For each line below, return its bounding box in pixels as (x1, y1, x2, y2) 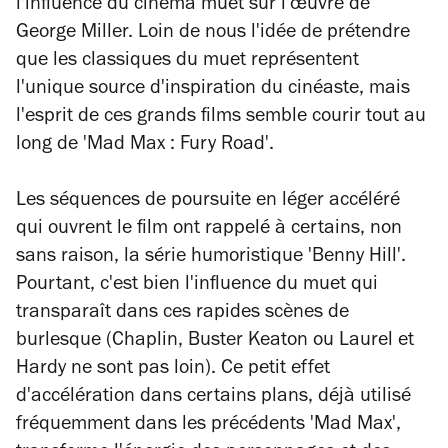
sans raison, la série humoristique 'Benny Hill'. (16, 248, 406, 268)
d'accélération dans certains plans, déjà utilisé (16, 388, 411, 408)
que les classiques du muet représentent (16, 52, 359, 72)
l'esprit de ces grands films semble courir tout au (16, 108, 426, 128)
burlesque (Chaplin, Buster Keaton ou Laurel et (16, 332, 414, 352)
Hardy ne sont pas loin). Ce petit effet (16, 360, 330, 380)
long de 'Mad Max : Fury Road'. (16, 136, 274, 156)
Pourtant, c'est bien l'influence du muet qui (16, 276, 378, 296)
